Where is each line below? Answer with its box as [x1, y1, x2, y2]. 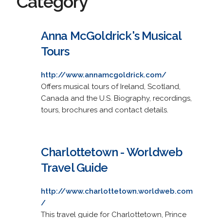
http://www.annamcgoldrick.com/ [40, 70, 166, 79]
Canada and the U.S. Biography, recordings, [40, 93, 192, 103]
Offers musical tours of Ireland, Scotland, [40, 82, 181, 91]
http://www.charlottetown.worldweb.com [40, 186, 193, 196]
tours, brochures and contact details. [40, 105, 168, 114]
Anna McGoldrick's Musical [40, 28, 182, 43]
